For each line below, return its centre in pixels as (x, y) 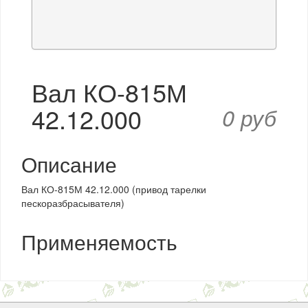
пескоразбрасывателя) (73, 203)
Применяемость (99, 242)
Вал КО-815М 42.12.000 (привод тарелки (114, 189)
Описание (69, 164)
